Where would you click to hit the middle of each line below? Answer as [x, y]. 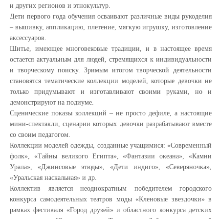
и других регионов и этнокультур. [60, 6]
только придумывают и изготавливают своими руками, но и [111, 92]
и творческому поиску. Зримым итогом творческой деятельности [111, 70]
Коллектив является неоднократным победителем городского [111, 188]
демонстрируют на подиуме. [52, 102]
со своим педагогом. [40, 135]
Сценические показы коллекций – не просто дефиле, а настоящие [111, 113]
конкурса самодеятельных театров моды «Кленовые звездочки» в [111, 199]
